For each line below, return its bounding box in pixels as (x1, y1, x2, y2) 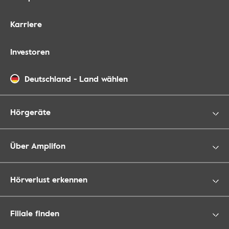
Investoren (10, 45, 50, 58)
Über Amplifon (10, 140, 65, 152)
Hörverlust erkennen (10, 173, 87, 186)
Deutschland (25, 73, 71, 85)
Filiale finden (10, 207, 59, 220)
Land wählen (79, 73, 128, 85)
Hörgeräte (10, 106, 51, 119)
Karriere (10, 18, 42, 31)
